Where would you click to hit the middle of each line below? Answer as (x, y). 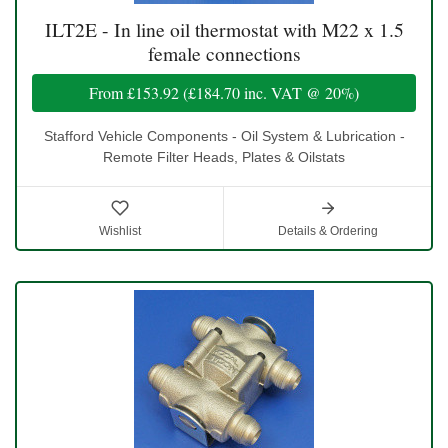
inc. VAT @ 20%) (299, 92)
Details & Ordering (327, 230)
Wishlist (120, 230)
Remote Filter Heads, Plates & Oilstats (224, 156)
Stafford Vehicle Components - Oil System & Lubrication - (224, 135)
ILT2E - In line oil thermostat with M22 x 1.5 (224, 29)
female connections (224, 53)
